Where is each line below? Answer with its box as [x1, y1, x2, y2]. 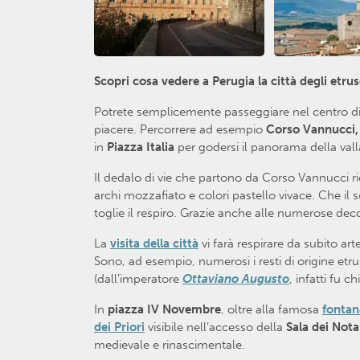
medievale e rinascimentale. [94, 337, 245, 352]
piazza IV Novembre [108, 301, 221, 317]
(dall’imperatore [94, 271, 182, 286]
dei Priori [94, 319, 145, 334]
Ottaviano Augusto [182, 271, 289, 286]
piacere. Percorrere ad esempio [94, 121, 266, 137]
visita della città [110, 235, 198, 251]
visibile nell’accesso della [145, 319, 286, 334]
